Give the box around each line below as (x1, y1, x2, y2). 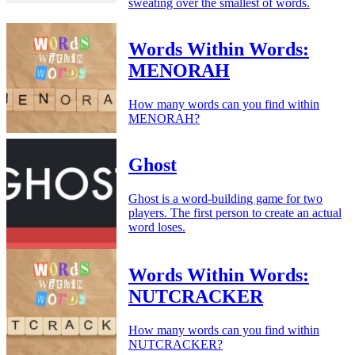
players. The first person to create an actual (128, 205, 342, 219)
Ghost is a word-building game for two (128, 191, 323, 205)
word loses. (128, 219, 185, 234)
